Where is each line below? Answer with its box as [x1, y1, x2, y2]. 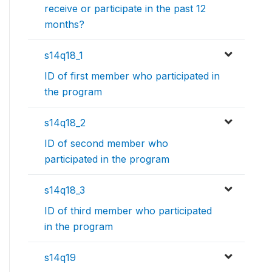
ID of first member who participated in [44, 69, 220, 82]
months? [44, 18, 84, 30]
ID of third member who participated [44, 204, 212, 217]
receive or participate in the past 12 [44, 2, 206, 15]
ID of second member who [44, 137, 168, 149]
